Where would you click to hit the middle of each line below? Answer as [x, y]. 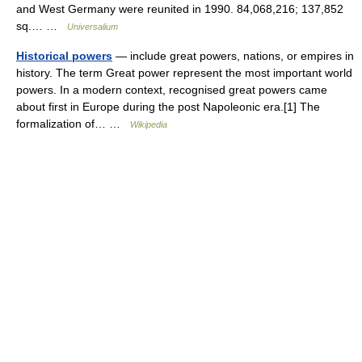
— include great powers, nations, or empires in [233, 56]
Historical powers [64, 56]
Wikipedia [149, 124]
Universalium [93, 27]
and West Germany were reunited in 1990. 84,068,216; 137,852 [180, 9]
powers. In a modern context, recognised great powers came [172, 90]
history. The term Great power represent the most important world [184, 73]
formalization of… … [73, 124]
